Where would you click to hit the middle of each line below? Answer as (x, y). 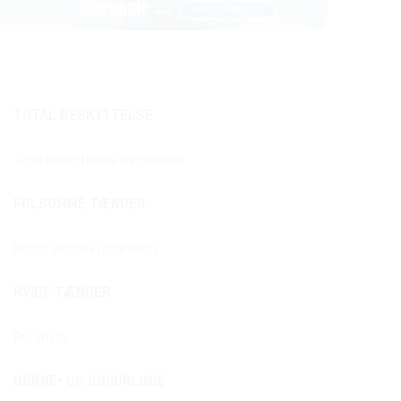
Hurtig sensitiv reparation (85, 250)
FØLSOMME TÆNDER (80, 205)
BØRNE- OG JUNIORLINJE (89, 382)
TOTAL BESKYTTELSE (83, 116)
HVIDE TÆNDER (62, 293)
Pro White (40, 338)
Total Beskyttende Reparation (98, 161)
